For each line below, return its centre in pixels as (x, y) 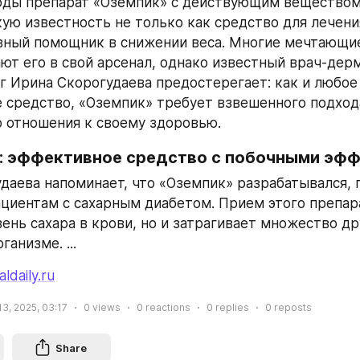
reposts (292, 307)
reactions (167, 307)
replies (231, 307)
